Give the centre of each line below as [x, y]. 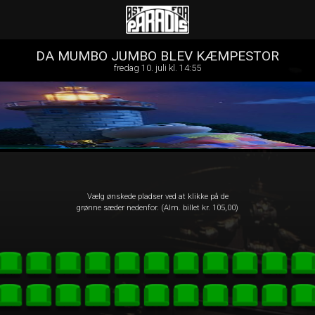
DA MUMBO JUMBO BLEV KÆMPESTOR [157, 56]
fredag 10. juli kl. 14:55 [157, 68]
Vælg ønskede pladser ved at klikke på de [157, 197]
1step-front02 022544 [157, 28]
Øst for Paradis [157, 20]
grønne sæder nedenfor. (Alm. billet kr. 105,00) [157, 208]
